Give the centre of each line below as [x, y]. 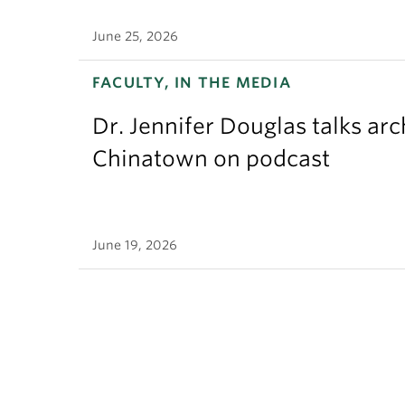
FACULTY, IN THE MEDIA [192, 83]
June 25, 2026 [135, 37]
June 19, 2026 [135, 245]
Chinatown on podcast [211, 159]
